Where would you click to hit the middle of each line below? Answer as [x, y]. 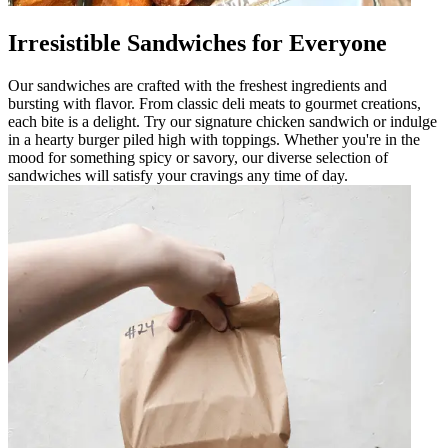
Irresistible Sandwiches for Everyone [197, 42]
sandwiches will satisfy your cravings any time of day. [178, 175]
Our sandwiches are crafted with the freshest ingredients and [197, 85]
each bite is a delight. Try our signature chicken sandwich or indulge [222, 121]
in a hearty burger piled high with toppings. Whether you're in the [214, 139]
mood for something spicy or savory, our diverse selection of [198, 157]
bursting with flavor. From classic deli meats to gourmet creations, [214, 103]
